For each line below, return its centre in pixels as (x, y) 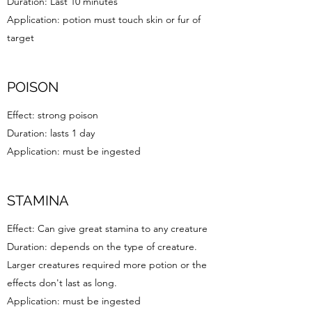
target (21, 38)
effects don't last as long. (62, 283)
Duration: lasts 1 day (51, 133)
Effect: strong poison (53, 115)
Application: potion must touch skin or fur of (104, 19)
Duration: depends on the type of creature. (103, 247)
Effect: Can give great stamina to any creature (107, 228)
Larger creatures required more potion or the (107, 265)
